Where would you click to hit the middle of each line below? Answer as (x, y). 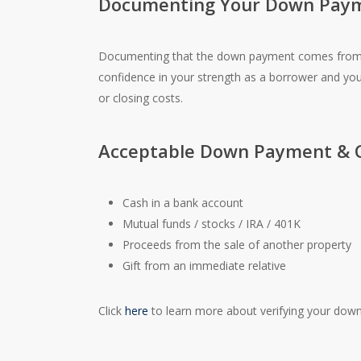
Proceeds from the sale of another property (237, 244)
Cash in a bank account (183, 202)
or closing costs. (141, 98)
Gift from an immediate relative (205, 265)
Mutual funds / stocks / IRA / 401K (212, 223)
